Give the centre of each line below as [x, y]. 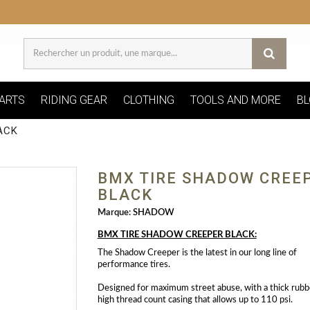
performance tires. [134, 265]
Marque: [114, 213]
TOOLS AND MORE [235, 100]
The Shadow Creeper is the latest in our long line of [197, 253]
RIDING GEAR [74, 100]
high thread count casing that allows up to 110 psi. [195, 300]
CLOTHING [148, 100]
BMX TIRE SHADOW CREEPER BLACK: [177, 235]
